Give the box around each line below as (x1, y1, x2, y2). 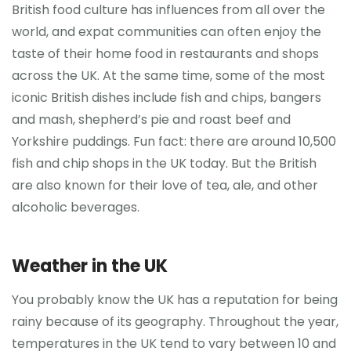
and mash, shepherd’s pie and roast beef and (12, 110, 291, 128)
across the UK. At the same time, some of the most (12, 66, 325, 85)
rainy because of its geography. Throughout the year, (12, 313, 338, 331)
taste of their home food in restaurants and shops (12, 44, 319, 63)
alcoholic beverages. (12, 197, 139, 216)
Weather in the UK (12, 253, 168, 278)
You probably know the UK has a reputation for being (12, 291, 338, 309)
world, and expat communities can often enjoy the (12, 22, 321, 41)
